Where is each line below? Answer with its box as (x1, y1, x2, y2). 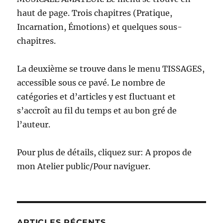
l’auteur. (17, 119, 51, 130)
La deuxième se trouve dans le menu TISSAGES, (17, 64, 205, 74)
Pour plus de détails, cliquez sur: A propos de (17, 147, 192, 158)
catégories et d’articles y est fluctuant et (17, 92, 176, 102)
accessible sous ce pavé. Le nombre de (17, 78, 166, 88)
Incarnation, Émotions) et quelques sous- (17, 22, 183, 32)
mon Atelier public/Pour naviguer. (17, 161, 151, 172)
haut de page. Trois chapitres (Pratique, (17, 8, 173, 18)
